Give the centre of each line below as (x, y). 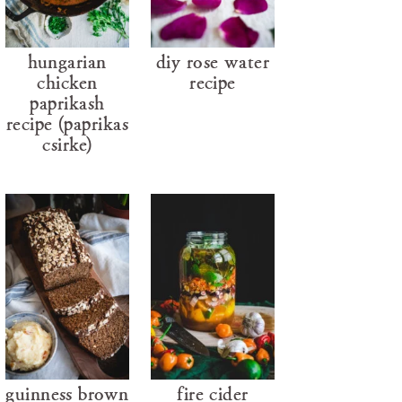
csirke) (67, 144)
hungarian (67, 61)
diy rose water (213, 61)
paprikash (67, 102)
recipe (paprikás (67, 123)
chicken (67, 82)
